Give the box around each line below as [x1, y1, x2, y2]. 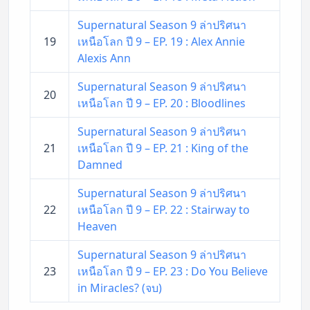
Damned [77, 156, 122, 172]
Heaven [77, 218, 117, 234]
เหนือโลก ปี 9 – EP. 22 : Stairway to [77, 201, 250, 217]
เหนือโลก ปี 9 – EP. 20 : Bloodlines [77, 95, 246, 111]
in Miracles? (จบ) [77, 280, 162, 295]
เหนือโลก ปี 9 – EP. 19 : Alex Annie [77, 33, 245, 49]
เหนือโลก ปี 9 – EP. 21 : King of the [77, 140, 248, 156]
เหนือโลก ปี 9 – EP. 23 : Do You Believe [77, 263, 268, 279]
